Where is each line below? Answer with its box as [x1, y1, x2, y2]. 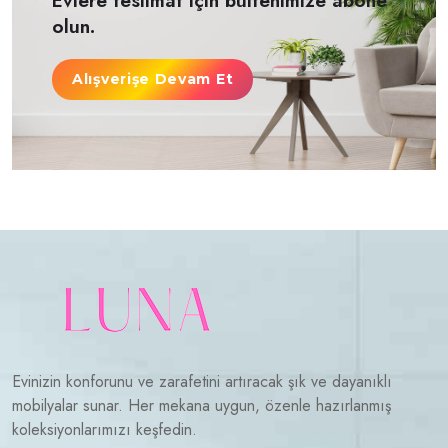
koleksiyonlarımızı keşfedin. [12, 418, 197, 442]
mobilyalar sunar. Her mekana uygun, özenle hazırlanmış [12, 394, 391, 418]
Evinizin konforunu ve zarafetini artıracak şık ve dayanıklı [12, 370, 392, 394]
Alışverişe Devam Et [72, 70, 234, 89]
